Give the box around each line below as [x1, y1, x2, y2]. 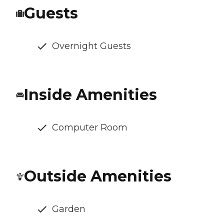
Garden [52, 203, 85, 215]
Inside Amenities [24, 85, 157, 104]
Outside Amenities [24, 167, 171, 186]
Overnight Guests [52, 40, 131, 52]
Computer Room [52, 122, 127, 133]
